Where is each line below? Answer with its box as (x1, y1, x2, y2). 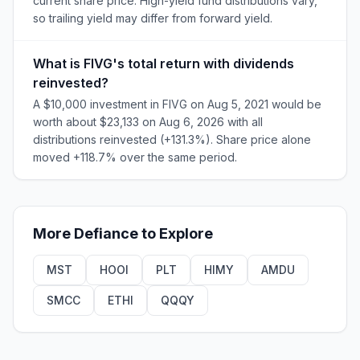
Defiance (74, 225, 138, 242)
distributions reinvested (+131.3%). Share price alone (33, 133, 311, 146)
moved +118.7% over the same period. (33, 150, 237, 164)
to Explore (138, 225, 213, 242)
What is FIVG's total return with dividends (33, 55, 294, 72)
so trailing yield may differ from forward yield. (33, 11, 272, 25)
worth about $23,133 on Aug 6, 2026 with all (33, 115, 263, 129)
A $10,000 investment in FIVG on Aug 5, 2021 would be (33, 97, 321, 111)
